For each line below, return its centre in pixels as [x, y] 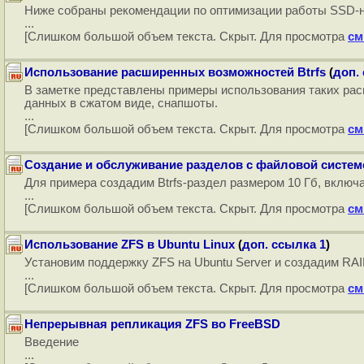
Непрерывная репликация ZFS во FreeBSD [152, 324]
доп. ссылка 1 [284, 245]
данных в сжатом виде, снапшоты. [121, 103]
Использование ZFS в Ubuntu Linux [130, 245]
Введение [52, 342]
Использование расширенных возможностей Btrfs [175, 72]
